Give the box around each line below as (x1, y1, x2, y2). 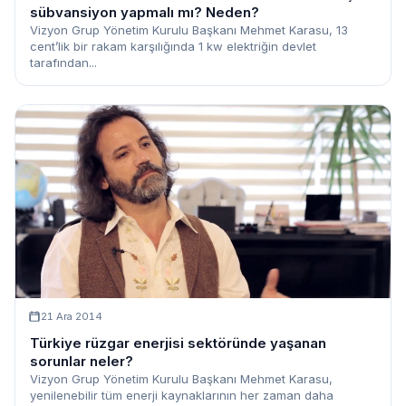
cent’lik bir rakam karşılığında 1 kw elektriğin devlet (30, 39, 316, 54)
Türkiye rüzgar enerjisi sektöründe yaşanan (30, 333, 326, 352)
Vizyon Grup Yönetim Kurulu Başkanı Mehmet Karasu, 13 (30, 23, 348, 38)
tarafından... (30, 55, 97, 71)
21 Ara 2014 (41, 309, 102, 323)
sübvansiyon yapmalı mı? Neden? (30, 4, 259, 22)
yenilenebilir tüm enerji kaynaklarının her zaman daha (30, 387, 333, 402)
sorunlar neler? (30, 352, 133, 370)
